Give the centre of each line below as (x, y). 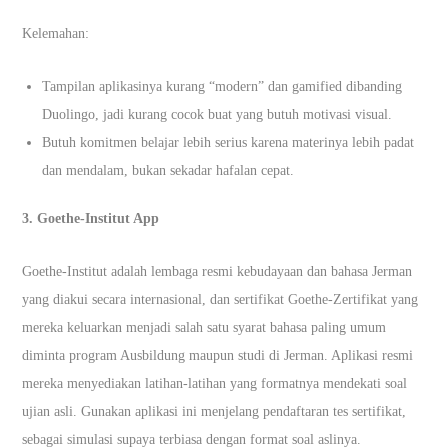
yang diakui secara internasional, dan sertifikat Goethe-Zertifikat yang (220, 299)
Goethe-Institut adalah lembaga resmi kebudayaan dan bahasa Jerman (217, 271)
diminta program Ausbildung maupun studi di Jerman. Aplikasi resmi (218, 355)
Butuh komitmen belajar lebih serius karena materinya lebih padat (228, 142)
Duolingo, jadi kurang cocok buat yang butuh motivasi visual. (217, 114)
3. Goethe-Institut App (91, 218)
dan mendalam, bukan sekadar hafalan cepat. (168, 170)
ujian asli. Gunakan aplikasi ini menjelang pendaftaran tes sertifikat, (214, 411)
